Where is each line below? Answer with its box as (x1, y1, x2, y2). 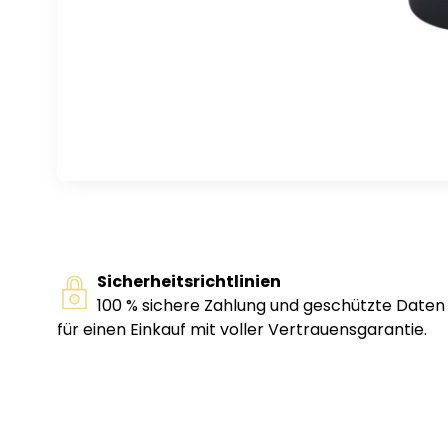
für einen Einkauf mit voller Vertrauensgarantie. (57, 318, 427, 342)
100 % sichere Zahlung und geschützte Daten (97, 294, 445, 318)
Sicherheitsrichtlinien (97, 270, 281, 294)
